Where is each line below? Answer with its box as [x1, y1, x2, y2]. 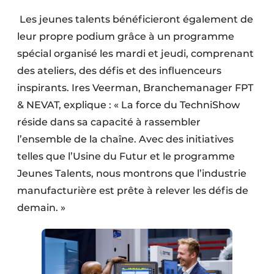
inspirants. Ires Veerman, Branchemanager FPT [17, 82, 253, 94]
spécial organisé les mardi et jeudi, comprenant [17, 48, 254, 60]
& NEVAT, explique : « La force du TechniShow [17, 99, 240, 111]
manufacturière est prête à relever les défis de [17, 185, 248, 197]
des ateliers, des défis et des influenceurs [17, 65, 221, 77]
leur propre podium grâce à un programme [17, 31, 234, 43]
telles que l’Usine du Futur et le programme [17, 150, 235, 163]
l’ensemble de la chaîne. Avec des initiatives [17, 133, 234, 146]
